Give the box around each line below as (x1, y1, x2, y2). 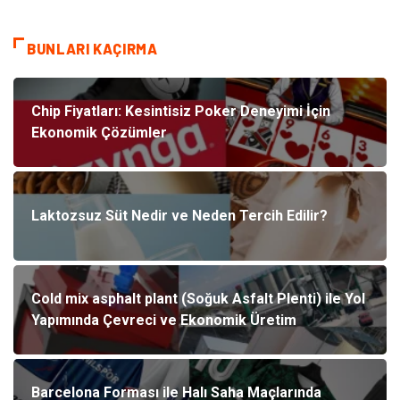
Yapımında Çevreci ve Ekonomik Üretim (31, 312, 296, 329)
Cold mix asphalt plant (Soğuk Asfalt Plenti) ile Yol (31, 290, 365, 308)
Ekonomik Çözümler (31, 124, 167, 142)
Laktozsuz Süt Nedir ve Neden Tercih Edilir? (31, 207, 328, 225)
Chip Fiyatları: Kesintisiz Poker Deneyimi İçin (31, 103, 330, 121)
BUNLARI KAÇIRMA (27, 40, 158, 58)
